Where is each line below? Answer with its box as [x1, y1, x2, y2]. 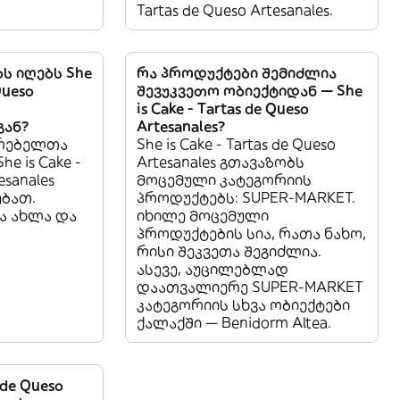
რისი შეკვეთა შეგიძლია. [137, 242, 321, 261]
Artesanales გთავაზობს [137, 153, 304, 171]
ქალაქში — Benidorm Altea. [137, 313, 331, 332]
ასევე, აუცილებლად [137, 260, 288, 279]
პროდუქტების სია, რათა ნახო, [137, 224, 366, 243]
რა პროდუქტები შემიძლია [137, 63, 337, 82]
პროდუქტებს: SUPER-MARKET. [137, 188, 355, 207]
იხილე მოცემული [137, 206, 269, 225]
